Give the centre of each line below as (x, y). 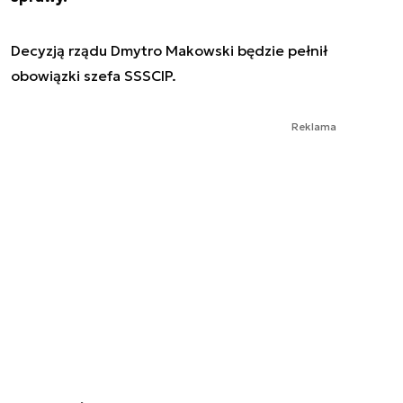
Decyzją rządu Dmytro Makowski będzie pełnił (169, 50)
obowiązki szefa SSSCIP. (94, 75)
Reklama (314, 126)
